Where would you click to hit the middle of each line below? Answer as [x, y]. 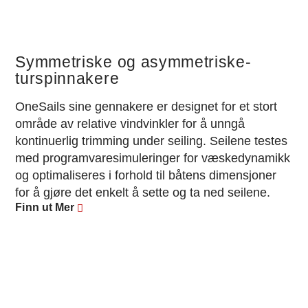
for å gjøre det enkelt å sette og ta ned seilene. [143, 193]
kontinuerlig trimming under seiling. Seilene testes [152, 141]
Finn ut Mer [45, 208]
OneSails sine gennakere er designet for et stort [146, 107]
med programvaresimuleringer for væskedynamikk [153, 158]
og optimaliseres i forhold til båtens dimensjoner [146, 176]
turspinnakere [67, 79]
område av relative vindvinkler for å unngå [130, 124]
